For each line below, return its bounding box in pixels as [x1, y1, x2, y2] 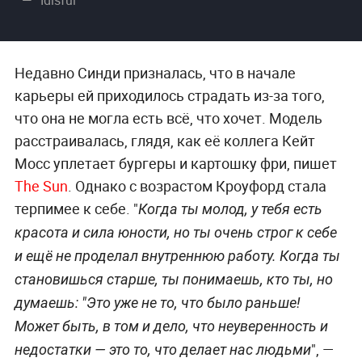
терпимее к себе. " [14, 198, 138, 218]
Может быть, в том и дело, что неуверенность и [14, 317, 328, 335]
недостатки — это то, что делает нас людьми [14, 340, 311, 358]
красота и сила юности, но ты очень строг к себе [14, 223, 337, 241]
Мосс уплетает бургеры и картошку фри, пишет [14, 153, 337, 173]
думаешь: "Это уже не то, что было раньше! [14, 293, 301, 311]
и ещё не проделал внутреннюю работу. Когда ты [14, 246, 340, 264]
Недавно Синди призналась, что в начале [14, 62, 296, 82]
